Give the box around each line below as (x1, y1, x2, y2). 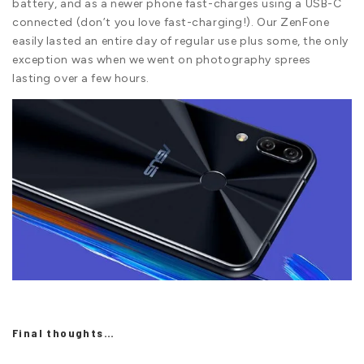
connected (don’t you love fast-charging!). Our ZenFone (12, 15, 330, 29)
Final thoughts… (12, 325, 115, 340)
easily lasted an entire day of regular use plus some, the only (12, 33, 349, 48)
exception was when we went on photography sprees (12, 52, 311, 67)
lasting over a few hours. (12, 71, 149, 85)
